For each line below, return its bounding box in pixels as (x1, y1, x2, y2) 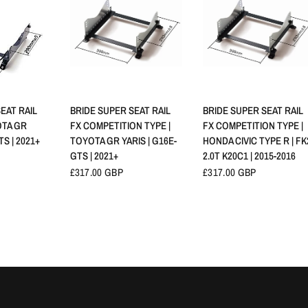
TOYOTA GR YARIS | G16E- (69, 133, 177, 148)
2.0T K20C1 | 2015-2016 (203, 148, 296, 164)
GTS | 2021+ (69, 148, 118, 164)
